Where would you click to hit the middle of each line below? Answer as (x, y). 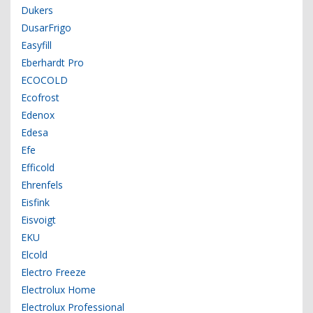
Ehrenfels (42, 185)
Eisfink (35, 203)
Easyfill (36, 45)
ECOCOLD (44, 80)
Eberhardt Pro (52, 63)
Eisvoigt (38, 220)
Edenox (38, 115)
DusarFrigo (46, 28)
